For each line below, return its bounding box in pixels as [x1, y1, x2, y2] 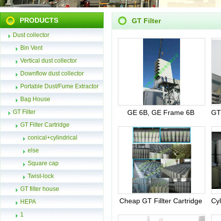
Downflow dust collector [20, 70, 84, 77]
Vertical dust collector [20, 57, 77, 64]
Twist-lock [28, 173, 54, 180]
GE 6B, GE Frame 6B [127, 109, 195, 116]
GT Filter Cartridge [20, 121, 70, 128]
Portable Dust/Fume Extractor [20, 83, 99, 90]
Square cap [28, 160, 59, 167]
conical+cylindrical [28, 134, 77, 141]
